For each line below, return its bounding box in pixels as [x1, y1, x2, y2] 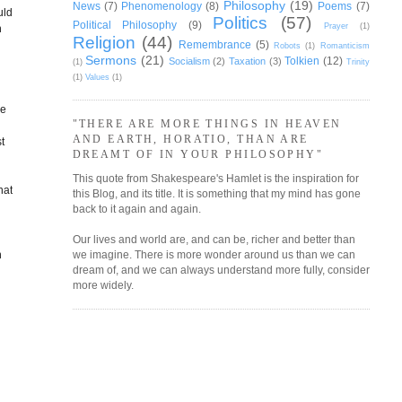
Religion [72, 33, 135, 53]
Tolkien [284, 55, 320, 67]
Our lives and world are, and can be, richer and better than [72, 233, 355, 246]
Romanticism [319, 41, 370, 51]
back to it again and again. [72, 203, 201, 215]
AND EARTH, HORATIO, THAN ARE [72, 132, 309, 145]
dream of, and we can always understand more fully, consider [72, 264, 370, 276]
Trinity [345, 57, 370, 67]
